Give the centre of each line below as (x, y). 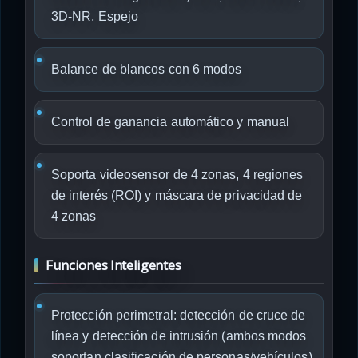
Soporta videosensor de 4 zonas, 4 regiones (177, 175)
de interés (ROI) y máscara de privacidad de (177, 195)
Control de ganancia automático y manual (171, 122)
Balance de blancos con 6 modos (147, 69)
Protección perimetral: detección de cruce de (179, 315)
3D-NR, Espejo (95, 16)
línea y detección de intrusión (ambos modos (179, 336)
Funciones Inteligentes (113, 265)
